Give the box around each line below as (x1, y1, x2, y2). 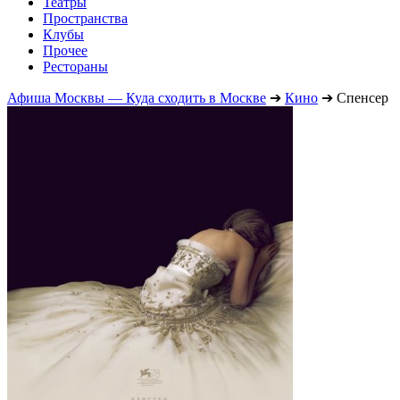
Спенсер (337, 89, 388, 105)
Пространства (43, 10, 128, 26)
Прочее (43, 42, 87, 58)
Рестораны (43, 58, 108, 74)
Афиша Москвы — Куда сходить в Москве (7, 89, 266, 105)
